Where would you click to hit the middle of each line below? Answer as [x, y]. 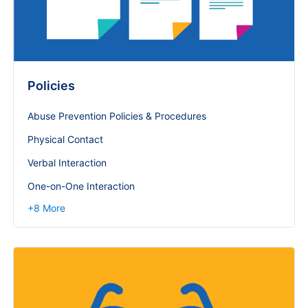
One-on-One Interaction [81, 186]
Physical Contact [65, 139]
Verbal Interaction [67, 162]
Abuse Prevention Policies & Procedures [117, 115]
